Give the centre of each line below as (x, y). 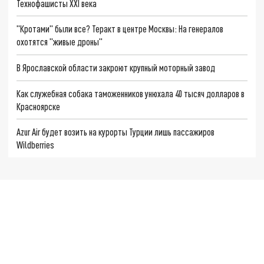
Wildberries (36, 145)
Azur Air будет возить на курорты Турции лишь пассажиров (116, 132)
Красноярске (39, 106)
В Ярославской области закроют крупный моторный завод (116, 67)
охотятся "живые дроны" (60, 42)
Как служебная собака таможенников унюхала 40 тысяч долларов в (131, 93)
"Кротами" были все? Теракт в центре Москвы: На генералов (120, 29)
